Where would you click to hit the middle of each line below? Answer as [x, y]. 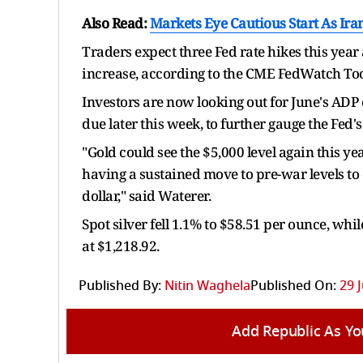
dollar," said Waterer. [146, 195]
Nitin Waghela [207, 286]
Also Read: [116, 23]
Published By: [120, 286]
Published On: [293, 286]
